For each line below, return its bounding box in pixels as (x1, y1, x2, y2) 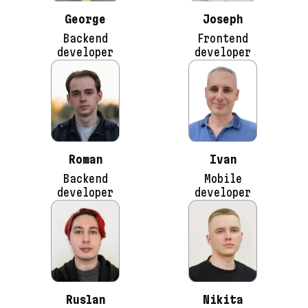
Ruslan (65, 293, 105, 307)
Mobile (203, 172, 242, 186)
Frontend (197, 32, 248, 45)
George (65, 12, 106, 26)
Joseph (203, 12, 243, 26)
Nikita (202, 293, 243, 307)
